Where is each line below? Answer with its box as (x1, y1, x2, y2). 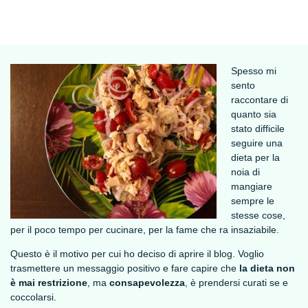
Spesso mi (230, 65, 276, 77)
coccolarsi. (10, 291, 56, 303)
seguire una (230, 137, 283, 149)
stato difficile (230, 123, 285, 135)
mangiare (230, 181, 272, 192)
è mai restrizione (10, 277, 87, 289)
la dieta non (239, 263, 295, 274)
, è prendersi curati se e (184, 277, 288, 289)
